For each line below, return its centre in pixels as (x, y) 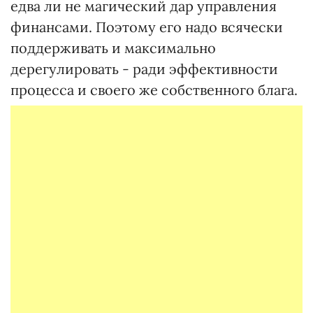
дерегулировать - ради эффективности (144, 69)
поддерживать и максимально (113, 48)
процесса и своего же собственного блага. (154, 90)
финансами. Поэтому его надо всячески (147, 27)
